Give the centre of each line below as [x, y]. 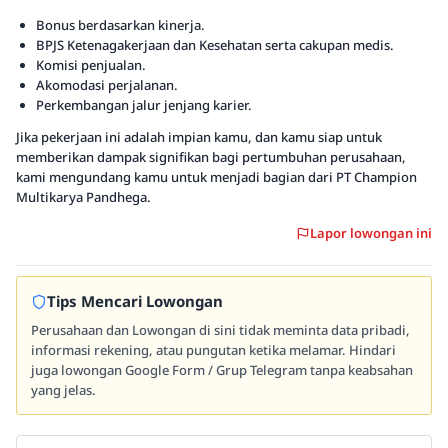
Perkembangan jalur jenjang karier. [144, 105]
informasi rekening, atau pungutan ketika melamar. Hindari [213, 350]
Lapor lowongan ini [371, 233]
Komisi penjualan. [91, 65]
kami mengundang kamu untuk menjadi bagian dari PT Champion [216, 177]
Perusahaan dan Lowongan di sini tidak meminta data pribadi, [220, 330]
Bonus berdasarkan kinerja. [120, 25]
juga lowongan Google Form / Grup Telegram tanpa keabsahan [222, 370]
